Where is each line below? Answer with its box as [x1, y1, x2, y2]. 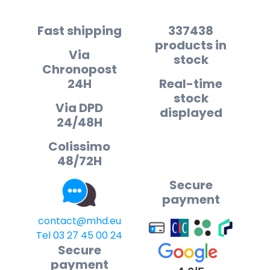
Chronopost [42, 61, 117, 78]
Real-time [159, 75, 222, 92]
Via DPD [55, 99, 103, 116]
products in [155, 37, 227, 54]
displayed [159, 104, 222, 121]
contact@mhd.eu [37, 214, 121, 228]
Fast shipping [37, 22, 122, 39]
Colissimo [48, 138, 110, 155]
